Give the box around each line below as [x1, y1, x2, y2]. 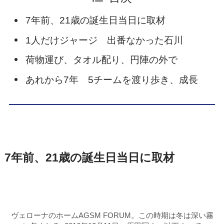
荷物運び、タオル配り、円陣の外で [25, 54, 177, 65]
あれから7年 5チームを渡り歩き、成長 [25, 74, 198, 85]
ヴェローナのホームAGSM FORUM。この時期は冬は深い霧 [10, 211, 213, 220]
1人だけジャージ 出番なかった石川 [25, 34, 183, 45]
